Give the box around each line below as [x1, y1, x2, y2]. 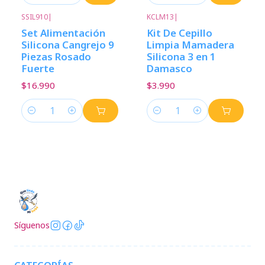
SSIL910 [21, 11, 48, 22]
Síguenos [14, 219, 50, 231]
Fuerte [21, 61, 54, 75]
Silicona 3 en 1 [147, 49, 216, 63]
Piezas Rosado [21, 49, 91, 63]
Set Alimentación [21, 25, 105, 40]
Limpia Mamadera [147, 37, 234, 51]
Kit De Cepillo [147, 25, 212, 40]
